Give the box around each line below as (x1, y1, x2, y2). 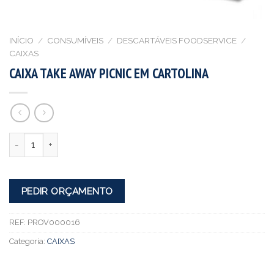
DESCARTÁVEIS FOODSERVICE (117, 35, 237, 46)
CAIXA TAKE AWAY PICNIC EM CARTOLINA (9, 64, 209, 82)
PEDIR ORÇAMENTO (21, 185, 113, 198)
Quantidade (9, 133, 56, 144)
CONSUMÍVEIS (47, 35, 104, 46)
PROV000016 (28, 217, 80, 227)
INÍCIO (9, 35, 34, 46)
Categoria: (9, 236, 47, 246)
